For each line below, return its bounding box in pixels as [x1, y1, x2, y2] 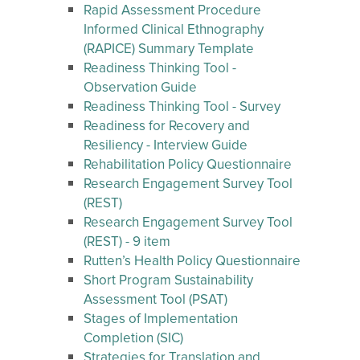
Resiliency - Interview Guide [84, 139, 247, 153]
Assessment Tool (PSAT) [84, 293, 227, 307]
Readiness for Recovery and [84, 120, 250, 133]
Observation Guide [84, 81, 197, 95]
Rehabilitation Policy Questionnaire [84, 158, 292, 172]
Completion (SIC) [84, 332, 183, 346]
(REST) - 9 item [84, 235, 170, 249]
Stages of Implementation [84, 313, 238, 326]
